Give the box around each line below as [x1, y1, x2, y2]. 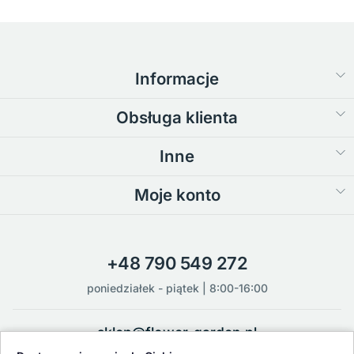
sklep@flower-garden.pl [97, 323, 257, 341]
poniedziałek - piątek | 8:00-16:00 [86, 281, 268, 295]
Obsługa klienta [116, 107, 238, 127]
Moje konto [134, 184, 220, 205]
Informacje [135, 68, 219, 88]
